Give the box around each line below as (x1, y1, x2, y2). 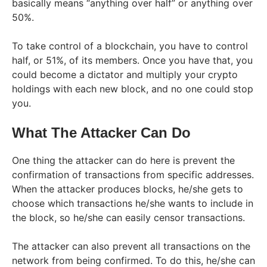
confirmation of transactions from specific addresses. (12, 168, 254, 181)
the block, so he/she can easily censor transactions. (12, 211, 245, 223)
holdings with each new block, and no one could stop (12, 82, 253, 95)
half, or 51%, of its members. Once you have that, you (12, 54, 253, 66)
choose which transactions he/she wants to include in (12, 197, 253, 209)
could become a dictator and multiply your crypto (12, 68, 238, 80)
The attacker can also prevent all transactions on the (12, 240, 250, 252)
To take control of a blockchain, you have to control (12, 39, 248, 52)
